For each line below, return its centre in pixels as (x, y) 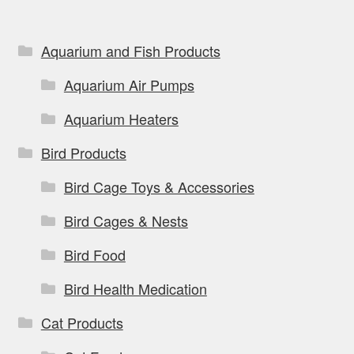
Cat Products (82, 322)
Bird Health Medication (135, 288)
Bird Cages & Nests (126, 220)
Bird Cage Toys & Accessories (159, 186)
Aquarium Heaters (121, 118)
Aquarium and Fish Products (130, 50)
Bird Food (94, 254)
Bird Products (83, 152)
